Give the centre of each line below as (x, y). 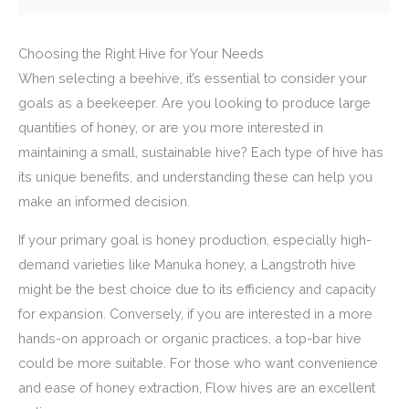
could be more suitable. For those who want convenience (198, 362)
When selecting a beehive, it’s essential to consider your (193, 79)
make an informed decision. (104, 202)
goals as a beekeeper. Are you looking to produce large (194, 103)
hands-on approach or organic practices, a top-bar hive (190, 338)
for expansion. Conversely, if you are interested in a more (195, 313)
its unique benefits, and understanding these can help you (195, 177)
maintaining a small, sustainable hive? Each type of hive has (201, 152)
